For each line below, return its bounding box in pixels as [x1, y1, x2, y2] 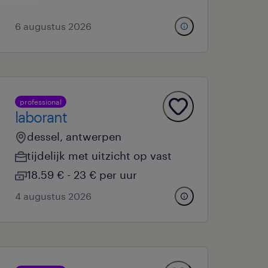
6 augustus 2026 [15, 20, 92, 32]
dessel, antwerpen [27, 130, 122, 143]
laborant [15, 108, 68, 126]
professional [20, 98, 62, 106]
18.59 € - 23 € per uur [27, 168, 138, 181]
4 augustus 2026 [15, 190, 92, 202]
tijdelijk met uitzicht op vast [27, 149, 172, 162]
